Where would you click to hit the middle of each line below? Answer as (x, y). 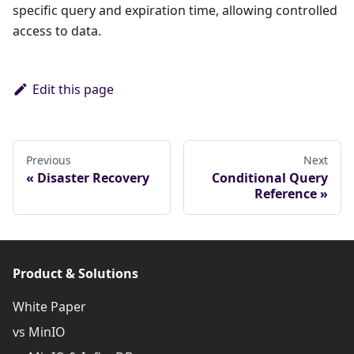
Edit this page (73, 90)
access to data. (57, 31)
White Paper (49, 307)
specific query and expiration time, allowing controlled (175, 11)
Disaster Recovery (93, 178)
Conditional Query (270, 178)
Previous (49, 160)
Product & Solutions (75, 274)
